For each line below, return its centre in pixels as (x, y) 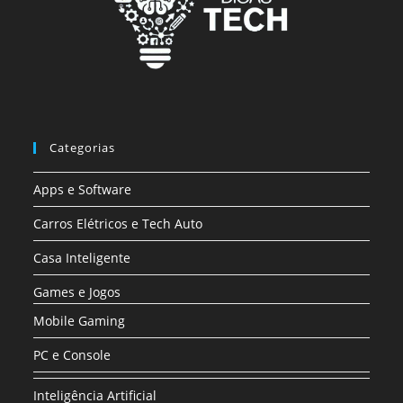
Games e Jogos (77, 292)
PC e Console (72, 355)
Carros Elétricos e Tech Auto (118, 224)
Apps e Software (83, 190)
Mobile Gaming (80, 321)
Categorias (83, 148)
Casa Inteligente (82, 258)
